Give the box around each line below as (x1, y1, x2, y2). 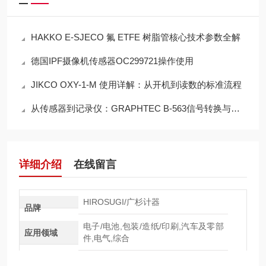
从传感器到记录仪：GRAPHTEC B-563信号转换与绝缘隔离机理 (31, 103, 231, 113)
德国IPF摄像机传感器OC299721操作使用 (31, 56, 194, 66)
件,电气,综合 (83, 233, 129, 243)
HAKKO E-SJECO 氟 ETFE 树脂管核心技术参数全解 (31, 32, 240, 42)
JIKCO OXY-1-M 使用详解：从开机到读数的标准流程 (31, 80, 242, 90)
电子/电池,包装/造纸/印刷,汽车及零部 (83, 221, 224, 231)
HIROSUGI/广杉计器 (83, 197, 160, 207)
